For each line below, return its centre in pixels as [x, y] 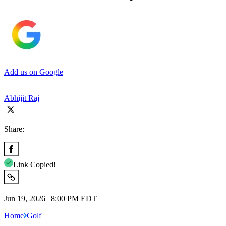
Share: [14, 129]
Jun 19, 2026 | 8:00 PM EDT [50, 198]
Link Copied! [35, 164]
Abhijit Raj [22, 98]
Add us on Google [34, 72]
